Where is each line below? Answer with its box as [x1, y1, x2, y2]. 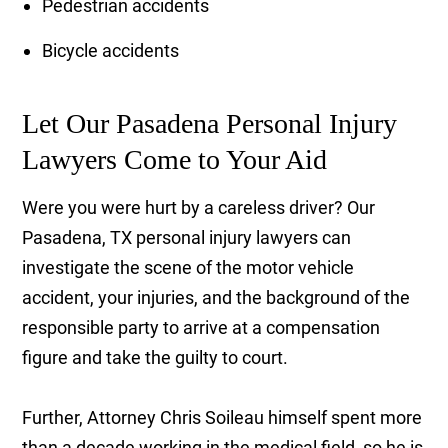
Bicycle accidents [42, 40, 180, 62]
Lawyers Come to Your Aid [22, 144, 328, 176]
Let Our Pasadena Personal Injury [22, 108, 398, 140]
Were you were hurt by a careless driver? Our [22, 197, 376, 219]
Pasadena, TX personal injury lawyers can [22, 227, 352, 249]
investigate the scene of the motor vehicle [22, 257, 355, 279]
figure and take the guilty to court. [22, 347, 289, 369]
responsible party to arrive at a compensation [22, 317, 381, 339]
